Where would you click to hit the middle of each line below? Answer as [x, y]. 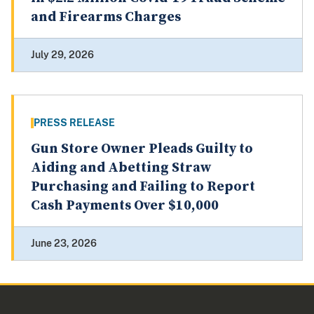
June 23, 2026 [64, 244]
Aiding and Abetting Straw [121, 168]
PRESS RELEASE [74, 123]
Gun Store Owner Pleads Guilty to [142, 149]
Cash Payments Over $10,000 [125, 206]
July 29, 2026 [62, 55]
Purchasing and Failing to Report [143, 187]
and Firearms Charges [106, 18]
